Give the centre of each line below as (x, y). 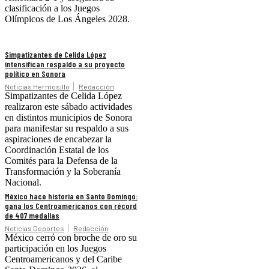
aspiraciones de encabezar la (58, 139)
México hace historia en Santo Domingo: (71, 196)
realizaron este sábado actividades (68, 107)
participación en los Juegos (56, 249)
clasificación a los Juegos (52, 8)
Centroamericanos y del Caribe (63, 259)
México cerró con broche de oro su (71, 238)
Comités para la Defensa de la (61, 161)
